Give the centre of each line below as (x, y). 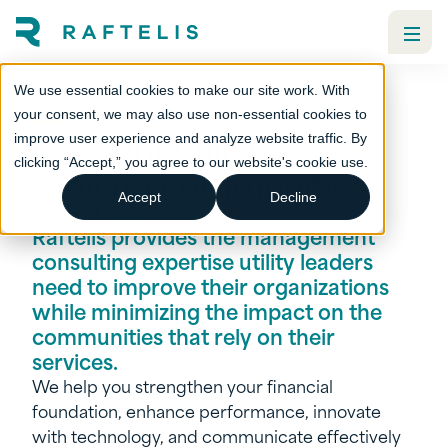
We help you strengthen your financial (182, 385)
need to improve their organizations (210, 285)
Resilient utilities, (161, 143)
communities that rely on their (183, 335)
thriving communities (200, 182)
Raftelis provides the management (203, 235)
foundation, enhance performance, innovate (206, 410)
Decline (293, 197)
